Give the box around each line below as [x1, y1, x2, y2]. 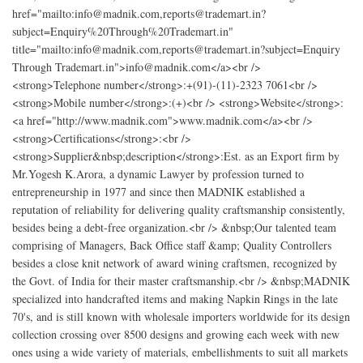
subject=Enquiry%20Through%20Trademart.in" [12, 23, 233, 39]
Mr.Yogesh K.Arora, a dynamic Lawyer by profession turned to [12, 165, 304, 181]
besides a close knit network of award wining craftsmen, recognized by [12, 254, 337, 271]
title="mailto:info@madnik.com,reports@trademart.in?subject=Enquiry [12, 41, 340, 57]
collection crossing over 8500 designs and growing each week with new [12, 326, 340, 342]
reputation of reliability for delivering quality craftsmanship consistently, [12, 201, 345, 217]
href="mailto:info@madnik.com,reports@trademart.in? [12, 5, 266, 21]
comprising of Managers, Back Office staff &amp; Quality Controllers [12, 237, 331, 253]
